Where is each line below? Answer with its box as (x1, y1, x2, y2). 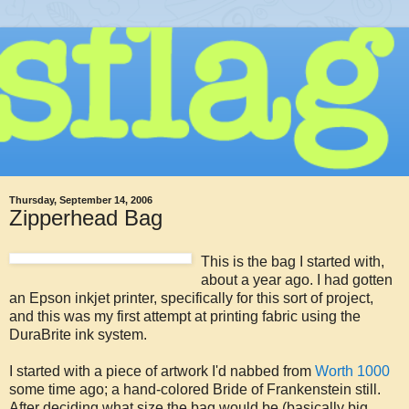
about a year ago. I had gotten (201, 271, 393, 288)
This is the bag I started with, (201, 253, 384, 269)
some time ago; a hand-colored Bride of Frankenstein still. (9, 381, 381, 397)
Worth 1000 (315, 362, 390, 379)
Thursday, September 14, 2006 (9, 194, 152, 206)
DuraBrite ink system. (9, 326, 147, 342)
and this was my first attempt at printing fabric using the (9, 308, 361, 324)
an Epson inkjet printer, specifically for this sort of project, (9, 289, 373, 306)
